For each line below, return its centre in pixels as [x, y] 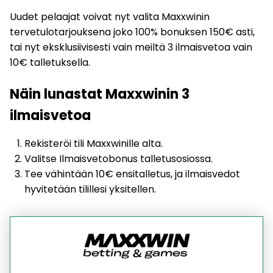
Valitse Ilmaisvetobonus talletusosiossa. [119, 159]
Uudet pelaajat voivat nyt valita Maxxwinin [110, 17]
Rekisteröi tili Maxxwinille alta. [94, 144]
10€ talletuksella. [50, 63]
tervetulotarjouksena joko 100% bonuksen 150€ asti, [132, 32]
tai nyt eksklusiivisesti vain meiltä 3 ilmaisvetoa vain [131, 48]
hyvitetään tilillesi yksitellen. [90, 190]
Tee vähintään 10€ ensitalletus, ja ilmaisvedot [132, 174]
